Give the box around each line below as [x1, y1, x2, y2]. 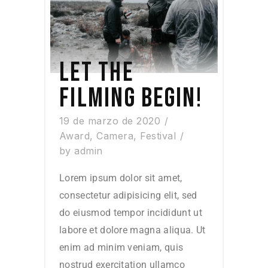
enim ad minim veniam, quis [59, 242, 184, 254]
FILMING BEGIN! [59, 82, 203, 115]
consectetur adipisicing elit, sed [59, 190, 197, 202]
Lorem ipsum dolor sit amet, [59, 172, 182, 184]
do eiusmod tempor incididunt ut [59, 207, 202, 219]
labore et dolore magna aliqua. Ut [59, 224, 206, 236]
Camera [96, 130, 134, 142]
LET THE [59, 56, 133, 90]
